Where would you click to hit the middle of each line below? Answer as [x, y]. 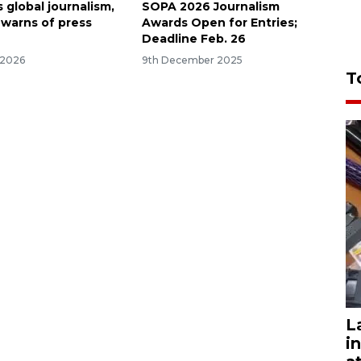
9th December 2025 [192, 60]
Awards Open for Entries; [219, 23]
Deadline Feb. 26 [193, 39]
